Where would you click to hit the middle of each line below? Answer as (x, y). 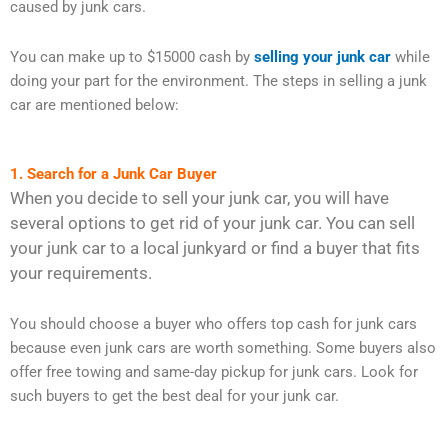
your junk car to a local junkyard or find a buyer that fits (215, 248)
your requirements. (81, 273)
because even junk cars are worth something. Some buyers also (223, 347)
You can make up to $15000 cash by (132, 56)
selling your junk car (322, 56)
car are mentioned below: (94, 104)
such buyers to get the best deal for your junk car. (174, 395)
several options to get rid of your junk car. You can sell (212, 223)
